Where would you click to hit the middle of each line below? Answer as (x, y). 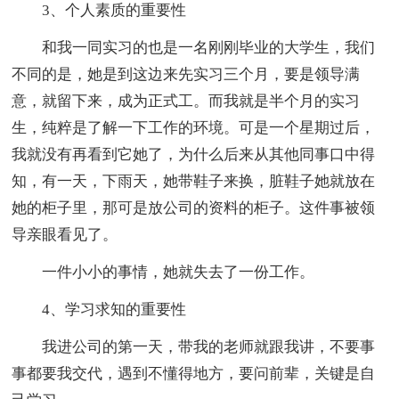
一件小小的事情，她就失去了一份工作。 (163, 272)
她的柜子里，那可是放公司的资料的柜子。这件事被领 (194, 208)
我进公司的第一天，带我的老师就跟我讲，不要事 (194, 346)
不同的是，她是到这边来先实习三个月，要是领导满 (186, 74)
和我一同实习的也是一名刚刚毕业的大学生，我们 (194, 47)
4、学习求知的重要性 (99, 309)
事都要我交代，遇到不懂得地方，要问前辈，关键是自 (194, 373)
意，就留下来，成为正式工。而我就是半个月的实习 (186, 101)
